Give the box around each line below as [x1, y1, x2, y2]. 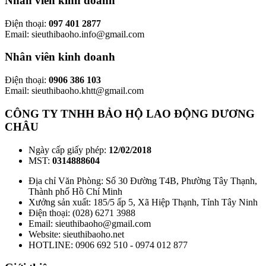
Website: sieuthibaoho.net [28, 229, 124, 239]
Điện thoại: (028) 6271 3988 [28, 207, 135, 218]
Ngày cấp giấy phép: [28, 144, 109, 155]
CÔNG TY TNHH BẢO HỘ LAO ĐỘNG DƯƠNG [5, 107, 255, 120]
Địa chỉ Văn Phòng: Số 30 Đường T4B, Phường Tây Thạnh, [28, 175, 257, 186]
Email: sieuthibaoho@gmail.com [28, 218, 151, 229]
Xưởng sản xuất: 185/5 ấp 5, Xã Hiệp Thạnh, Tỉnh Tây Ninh [28, 197, 258, 207]
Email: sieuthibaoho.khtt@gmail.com [5, 85, 144, 96]
